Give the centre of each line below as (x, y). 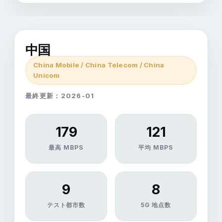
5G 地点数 (156, 205)
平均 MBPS (156, 147)
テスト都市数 (66, 205)
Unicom (47, 75)
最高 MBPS (66, 147)
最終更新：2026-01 (60, 96)
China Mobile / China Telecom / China (99, 65)
